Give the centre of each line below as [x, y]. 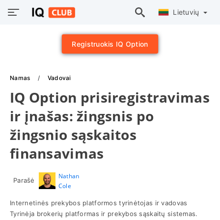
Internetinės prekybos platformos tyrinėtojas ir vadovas [99, 203]
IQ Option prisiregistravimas [110, 97]
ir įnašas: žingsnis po [82, 116]
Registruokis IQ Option [110, 44]
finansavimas [57, 153]
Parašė [24, 180]
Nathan [69, 176]
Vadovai [59, 78]
